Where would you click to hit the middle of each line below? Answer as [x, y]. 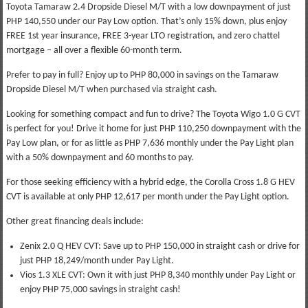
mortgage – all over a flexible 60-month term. [94, 50]
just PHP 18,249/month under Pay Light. [97, 261]
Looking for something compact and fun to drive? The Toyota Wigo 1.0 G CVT [153, 114]
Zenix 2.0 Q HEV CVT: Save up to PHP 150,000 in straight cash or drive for [159, 246]
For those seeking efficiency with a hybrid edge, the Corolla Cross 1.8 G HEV [150, 182]
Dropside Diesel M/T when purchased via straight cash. [111, 89]
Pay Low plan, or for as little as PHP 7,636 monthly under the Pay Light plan [150, 143]
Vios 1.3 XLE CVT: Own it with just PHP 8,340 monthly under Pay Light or [157, 275]
